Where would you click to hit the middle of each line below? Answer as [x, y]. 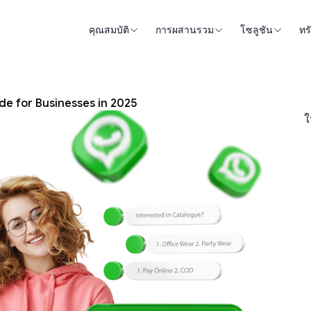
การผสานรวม [185, 30]
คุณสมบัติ [109, 30]
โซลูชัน [257, 30]
